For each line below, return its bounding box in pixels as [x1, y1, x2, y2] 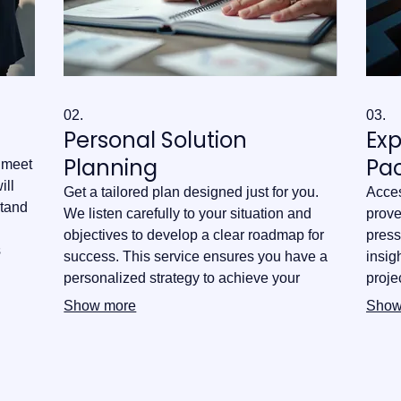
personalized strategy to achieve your [64, 269, 301, 286]
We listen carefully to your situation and [64, 205, 312, 221]
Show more [64, 297, 137, 313]
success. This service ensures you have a [64, 248, 328, 264]
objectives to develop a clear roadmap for [64, 226, 325, 243]
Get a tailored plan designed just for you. [64, 183, 320, 200]
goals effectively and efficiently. [64, 291, 260, 307]
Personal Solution [64, 124, 248, 155]
